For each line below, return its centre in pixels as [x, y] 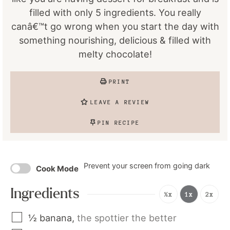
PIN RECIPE [119, 123]
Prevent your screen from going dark [147, 166]
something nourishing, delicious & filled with [115, 40]
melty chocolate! [115, 54]
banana [56, 218]
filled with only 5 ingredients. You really [115, 13]
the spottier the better [127, 218]
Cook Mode [57, 168]
